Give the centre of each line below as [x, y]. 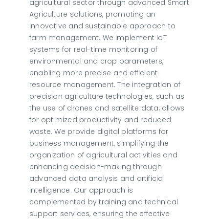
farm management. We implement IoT [98, 38]
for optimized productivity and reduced [100, 120]
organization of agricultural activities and [103, 155]
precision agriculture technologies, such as [107, 97]
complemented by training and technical [103, 202]
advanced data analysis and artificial [97, 179]
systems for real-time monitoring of [93, 50]
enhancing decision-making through [95, 167]
